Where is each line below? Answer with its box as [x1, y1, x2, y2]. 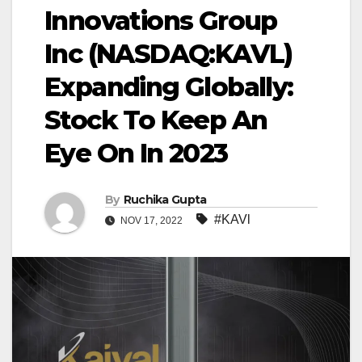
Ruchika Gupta [123, 192, 207, 208]
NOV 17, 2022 [118, 215, 185, 227]
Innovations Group [44, 5, 277, 37]
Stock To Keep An [44, 104, 267, 137]
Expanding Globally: [44, 71, 293, 103]
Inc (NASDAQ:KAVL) [44, 38, 293, 70]
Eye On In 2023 [44, 137, 228, 170]
